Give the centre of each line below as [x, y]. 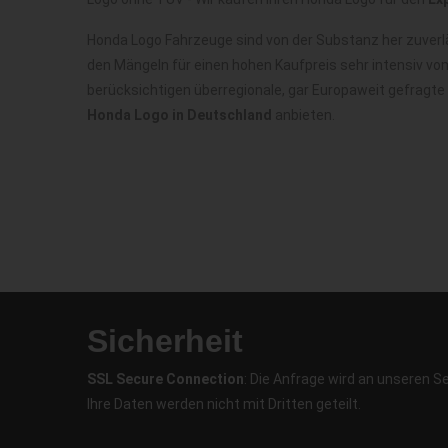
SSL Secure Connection [165, 379]
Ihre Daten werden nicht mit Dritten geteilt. [224, 404]
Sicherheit [165, 341]
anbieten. [303, 115]
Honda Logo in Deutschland [179, 115]
